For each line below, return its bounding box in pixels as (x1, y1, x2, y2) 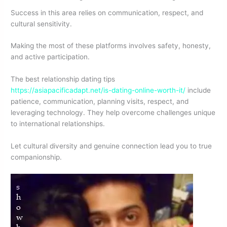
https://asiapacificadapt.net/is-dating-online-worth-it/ (11, 86, 186, 95)
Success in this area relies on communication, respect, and (11, 8, 204, 17)
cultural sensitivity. (11, 19, 72, 28)
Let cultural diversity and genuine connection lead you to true (11, 142, 212, 150)
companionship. (11, 153, 62, 162)
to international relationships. (11, 120, 105, 128)
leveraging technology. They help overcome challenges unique (11, 108, 216, 117)
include (185, 86, 211, 95)
